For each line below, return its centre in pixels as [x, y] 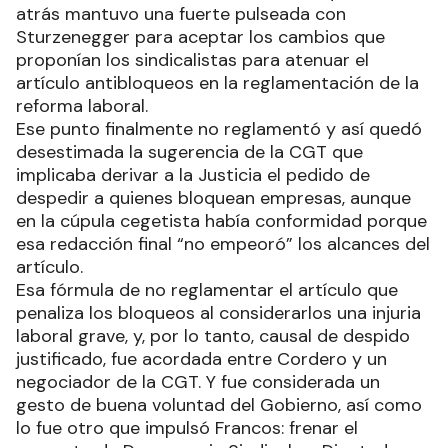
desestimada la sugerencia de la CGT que [189, 151]
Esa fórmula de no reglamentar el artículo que [207, 289]
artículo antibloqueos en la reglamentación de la [217, 82]
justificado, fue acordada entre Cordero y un [201, 358]
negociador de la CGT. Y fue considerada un [198, 381]
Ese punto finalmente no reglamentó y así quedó [219, 128]
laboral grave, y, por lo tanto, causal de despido [213, 335]
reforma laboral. [82, 105]
